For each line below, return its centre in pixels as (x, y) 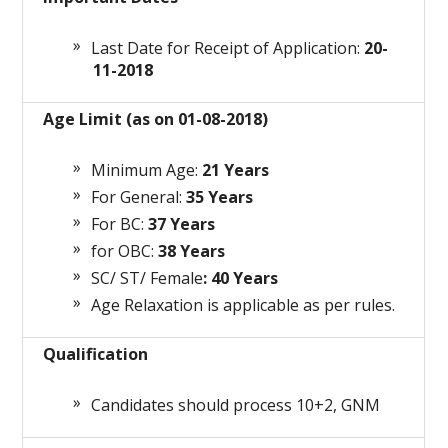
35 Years (220, 197)
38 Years (192, 251)
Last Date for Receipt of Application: (228, 48)
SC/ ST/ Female (147, 278)
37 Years (182, 224)
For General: (139, 197)
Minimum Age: (147, 170)
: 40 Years (241, 278)
